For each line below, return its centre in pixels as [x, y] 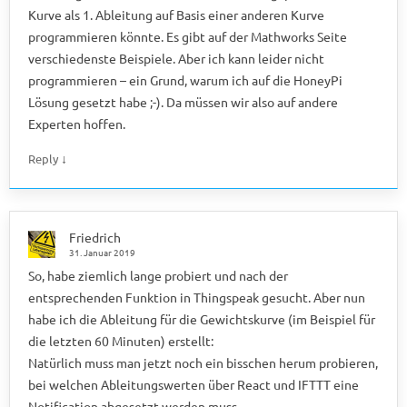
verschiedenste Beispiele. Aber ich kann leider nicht [176, 58]
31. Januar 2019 [102, 252]
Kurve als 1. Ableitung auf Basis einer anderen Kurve [176, 14]
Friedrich [95, 237]
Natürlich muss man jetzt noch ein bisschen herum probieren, [203, 362]
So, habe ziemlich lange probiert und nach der [158, 275]
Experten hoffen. [77, 123]
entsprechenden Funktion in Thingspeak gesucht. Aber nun [197, 297]
